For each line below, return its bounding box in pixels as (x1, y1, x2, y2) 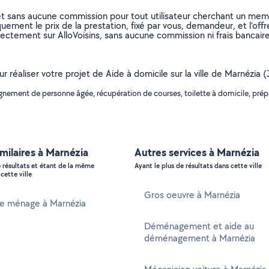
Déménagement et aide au (144, 220, 254, 232)
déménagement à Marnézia (144, 232, 255, 244)
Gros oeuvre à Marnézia (144, 189, 240, 201)
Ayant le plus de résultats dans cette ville (134, 161, 262, 171)
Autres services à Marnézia (134, 145, 259, 160)
